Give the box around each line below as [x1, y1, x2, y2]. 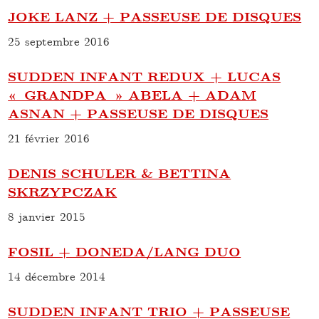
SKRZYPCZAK [8, 182, 117, 201]
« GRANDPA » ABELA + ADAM [8, 85, 257, 104]
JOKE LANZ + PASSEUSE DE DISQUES [8, 7, 302, 26]
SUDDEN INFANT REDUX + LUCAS [8, 67, 281, 85]
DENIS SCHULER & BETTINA [8, 164, 231, 182]
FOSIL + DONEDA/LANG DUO [8, 242, 241, 261]
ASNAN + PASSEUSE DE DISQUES [8, 104, 269, 122]
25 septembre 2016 [8, 33, 110, 49]
